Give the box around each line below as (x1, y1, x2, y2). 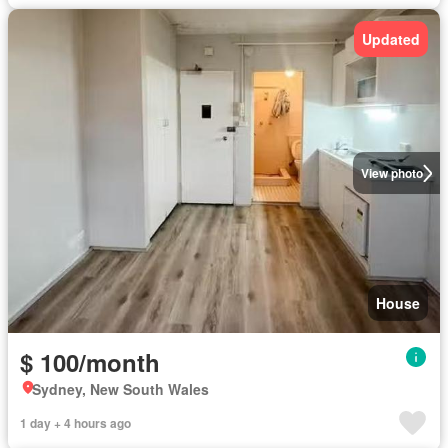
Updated (362, 29, 420, 49)
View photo (360, 164, 423, 182)
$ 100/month (20, 345, 160, 379)
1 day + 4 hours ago (20, 414, 131, 432)
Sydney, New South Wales (32, 379, 209, 399)
